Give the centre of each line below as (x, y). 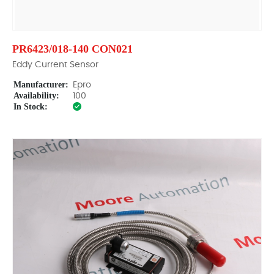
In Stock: (31, 107)
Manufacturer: (41, 85)
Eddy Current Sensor (55, 65)
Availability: (36, 96)
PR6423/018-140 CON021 (72, 49)
